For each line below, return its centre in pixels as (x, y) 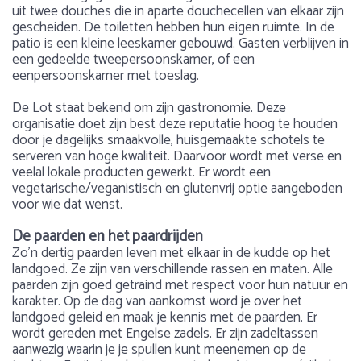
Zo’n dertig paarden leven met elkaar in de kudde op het (171, 253)
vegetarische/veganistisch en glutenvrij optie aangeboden (177, 189)
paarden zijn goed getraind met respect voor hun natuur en (180, 285)
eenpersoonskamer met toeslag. (106, 76)
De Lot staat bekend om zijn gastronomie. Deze (149, 108)
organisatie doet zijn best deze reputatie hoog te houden (175, 124)
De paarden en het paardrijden (108, 237)
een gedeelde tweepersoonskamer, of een (133, 60)
